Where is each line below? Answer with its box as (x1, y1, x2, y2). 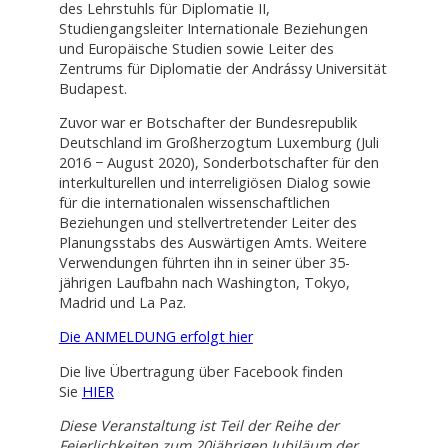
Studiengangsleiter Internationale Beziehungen (58, 18, 368, 38)
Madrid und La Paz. (58, 293, 186, 313)
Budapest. (58, 78, 127, 98)
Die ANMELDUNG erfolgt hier (58, 327, 253, 347)
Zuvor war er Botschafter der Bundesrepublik (58, 113, 357, 133)
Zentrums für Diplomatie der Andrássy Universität (58, 58, 387, 78)
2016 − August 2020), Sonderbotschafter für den (58, 153, 379, 173)
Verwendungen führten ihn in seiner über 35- (58, 253, 350, 273)
